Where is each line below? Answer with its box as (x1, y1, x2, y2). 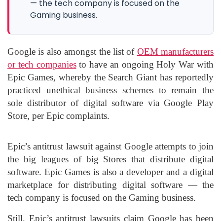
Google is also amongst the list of (7, 46, 137, 57)
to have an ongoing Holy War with (76, 59, 214, 70)
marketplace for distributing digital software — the (7, 179, 214, 190)
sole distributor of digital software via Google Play (7, 97, 214, 108)
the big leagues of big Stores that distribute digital (7, 153, 214, 164)
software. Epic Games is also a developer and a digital (7, 166, 214, 177)
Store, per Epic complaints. (7, 110, 110, 121)
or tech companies (7, 59, 76, 70)
